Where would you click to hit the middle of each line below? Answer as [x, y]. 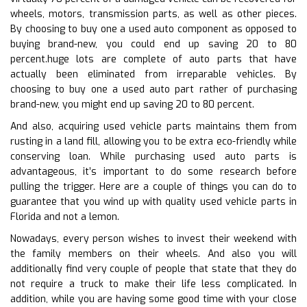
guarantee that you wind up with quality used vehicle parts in [153, 201]
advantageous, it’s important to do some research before [153, 171]
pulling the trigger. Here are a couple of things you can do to [153, 186]
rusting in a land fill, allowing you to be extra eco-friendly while [153, 141]
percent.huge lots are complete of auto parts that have [153, 59]
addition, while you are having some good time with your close [153, 299]
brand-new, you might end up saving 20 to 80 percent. [132, 104]
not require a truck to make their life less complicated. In [153, 284]
